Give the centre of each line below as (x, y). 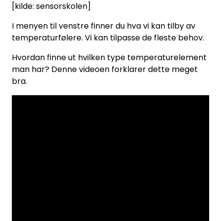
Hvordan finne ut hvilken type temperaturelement (109, 58)
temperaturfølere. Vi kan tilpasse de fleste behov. (108, 38)
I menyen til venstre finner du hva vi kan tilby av (104, 26)
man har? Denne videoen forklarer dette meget (105, 70)
